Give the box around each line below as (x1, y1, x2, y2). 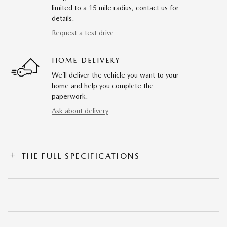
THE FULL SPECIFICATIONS (21, 151, 140, 161)
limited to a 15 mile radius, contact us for (52, 4, 179, 12)
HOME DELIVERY (52, 56, 121, 65)
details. (52, 14, 74, 23)
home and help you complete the (52, 82, 154, 90)
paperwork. (52, 92, 88, 101)
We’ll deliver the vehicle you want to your (52, 71, 179, 80)
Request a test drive (52, 29, 114, 37)
